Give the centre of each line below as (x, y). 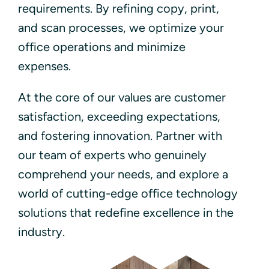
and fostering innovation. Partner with (120, 135)
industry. (41, 231)
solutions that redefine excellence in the (125, 212)
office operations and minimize (101, 47)
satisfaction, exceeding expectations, (119, 116)
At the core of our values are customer (122, 97)
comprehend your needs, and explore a (123, 174)
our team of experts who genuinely (112, 155)
